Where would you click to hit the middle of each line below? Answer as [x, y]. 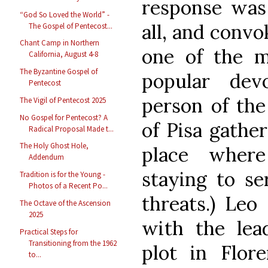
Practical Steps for [49, 232]
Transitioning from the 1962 [73, 243]
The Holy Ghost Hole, [54, 146]
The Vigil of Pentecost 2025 [63, 100]
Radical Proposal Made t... [71, 129]
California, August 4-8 [64, 54]
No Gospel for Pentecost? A [64, 117]
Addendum [47, 157]
